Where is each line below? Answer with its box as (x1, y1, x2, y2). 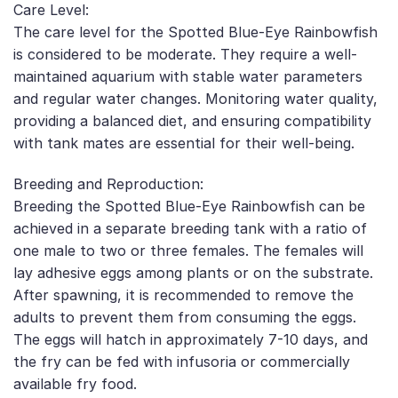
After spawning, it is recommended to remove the (13, 286, 354, 305)
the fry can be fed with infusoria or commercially (13, 353, 350, 371)
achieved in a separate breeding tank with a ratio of (13, 219, 367, 238)
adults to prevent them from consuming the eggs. (13, 308, 356, 327)
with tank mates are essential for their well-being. (13, 134, 354, 153)
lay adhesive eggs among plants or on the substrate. (13, 264, 373, 283)
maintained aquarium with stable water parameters (13, 68, 362, 86)
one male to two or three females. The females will (13, 242, 363, 260)
